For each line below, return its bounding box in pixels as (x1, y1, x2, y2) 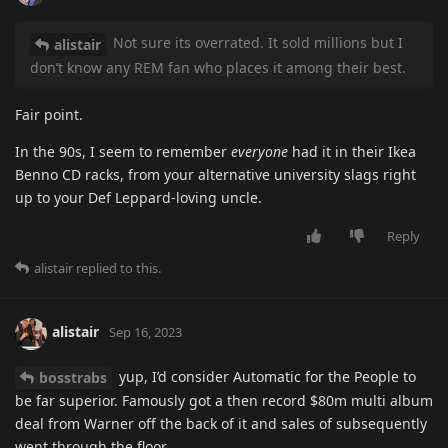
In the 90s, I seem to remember (15, 141, 231, 161)
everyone (231, 141, 288, 161)
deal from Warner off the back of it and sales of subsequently (15, 414, 427, 434)
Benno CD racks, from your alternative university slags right (15, 164, 416, 184)
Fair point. (15, 104, 83, 124)
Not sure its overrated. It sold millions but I (109, 32, 403, 52)
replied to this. (73, 258, 161, 277)
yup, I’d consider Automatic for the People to (115, 366, 416, 386)
